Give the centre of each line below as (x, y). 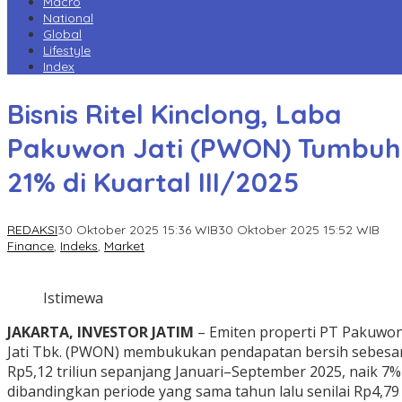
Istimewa (73, 298)
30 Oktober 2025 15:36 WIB (138, 230)
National (68, 18)
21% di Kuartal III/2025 (153, 183)
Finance (31, 246)
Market (124, 246)
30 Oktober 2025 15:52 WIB (299, 230)
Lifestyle (67, 51)
